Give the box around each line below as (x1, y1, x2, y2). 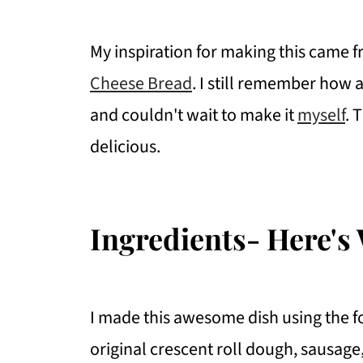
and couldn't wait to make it (90, 101, 297, 128)
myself (297, 101, 345, 128)
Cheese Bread (90, 70, 192, 96)
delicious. (90, 133, 160, 160)
